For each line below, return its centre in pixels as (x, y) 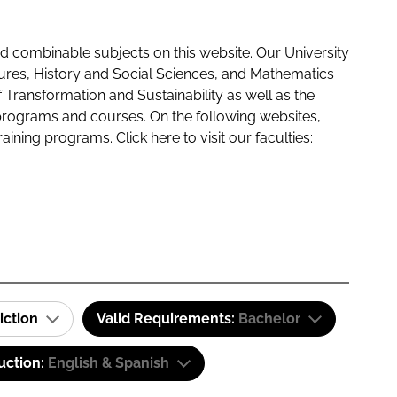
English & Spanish (109, 363)
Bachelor (269, 319)
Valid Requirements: (167, 319)
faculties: (284, 138)
